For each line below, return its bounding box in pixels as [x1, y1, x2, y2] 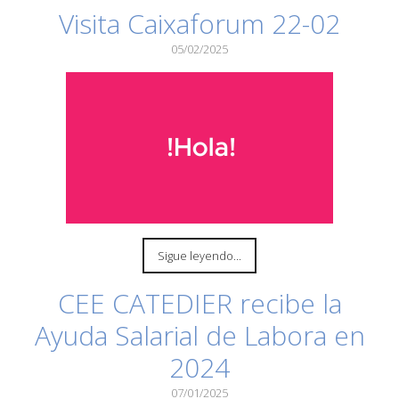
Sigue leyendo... [158, 248, 241, 264]
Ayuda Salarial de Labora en [34, 317, 365, 354]
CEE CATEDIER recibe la [57, 285, 342, 322]
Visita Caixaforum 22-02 [59, 5, 340, 42]
